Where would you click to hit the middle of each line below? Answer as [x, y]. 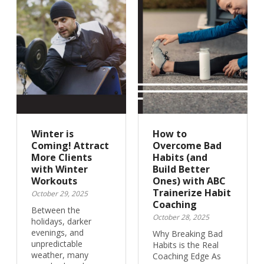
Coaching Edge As [187, 256]
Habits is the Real [186, 245]
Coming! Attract [70, 146]
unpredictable [57, 244]
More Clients [61, 157]
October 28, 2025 [181, 217]
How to [170, 134]
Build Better [181, 169]
